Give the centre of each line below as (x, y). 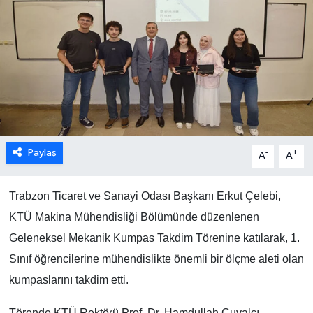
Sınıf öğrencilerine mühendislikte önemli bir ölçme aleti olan (156, 259)
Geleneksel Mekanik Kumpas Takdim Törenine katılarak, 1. (154, 238)
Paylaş (42, 153)
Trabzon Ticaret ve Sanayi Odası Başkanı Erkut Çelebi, (145, 196)
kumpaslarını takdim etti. (68, 280)
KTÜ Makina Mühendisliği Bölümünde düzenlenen (134, 217)
